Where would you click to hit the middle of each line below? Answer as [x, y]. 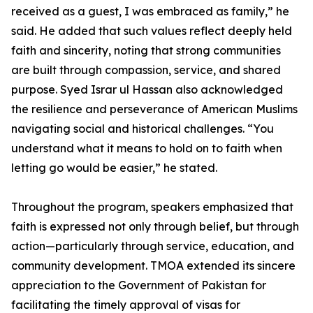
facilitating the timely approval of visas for [126, 305]
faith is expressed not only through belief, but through [155, 226]
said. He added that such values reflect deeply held [152, 31]
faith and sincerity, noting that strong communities [146, 50]
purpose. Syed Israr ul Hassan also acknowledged [147, 89]
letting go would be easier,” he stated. [114, 168]
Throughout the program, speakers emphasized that [152, 207]
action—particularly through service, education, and [153, 246]
